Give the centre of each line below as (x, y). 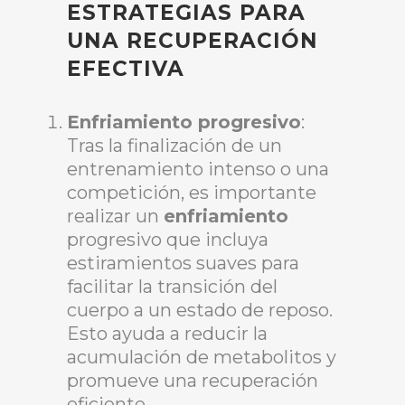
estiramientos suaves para (183, 264)
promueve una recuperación (193, 381)
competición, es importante (192, 193)
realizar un (115, 217)
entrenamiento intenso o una (198, 170)
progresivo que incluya (168, 240)
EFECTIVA (126, 69)
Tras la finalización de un (174, 146)
